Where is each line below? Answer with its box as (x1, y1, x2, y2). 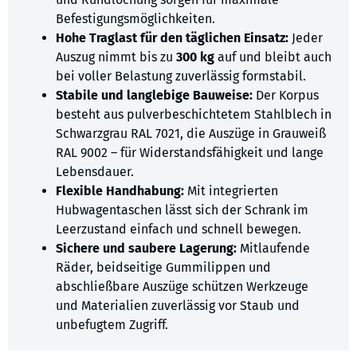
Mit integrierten (184, 182, 278, 198)
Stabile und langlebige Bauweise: (56, 87, 253, 103)
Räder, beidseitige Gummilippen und (56, 259, 271, 275)
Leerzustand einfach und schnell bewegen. (56, 221, 301, 237)
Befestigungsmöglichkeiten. (56, 10, 215, 26)
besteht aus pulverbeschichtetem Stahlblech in (56, 106, 331, 122)
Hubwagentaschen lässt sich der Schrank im (56, 202, 308, 218)
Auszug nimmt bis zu (56, 49, 176, 65)
